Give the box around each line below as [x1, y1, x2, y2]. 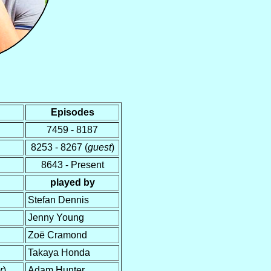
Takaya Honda [28, 247, 90, 258]
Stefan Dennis [28, 194, 89, 205]
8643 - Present [41, 159, 104, 170]
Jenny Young [28, 212, 84, 223]
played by [50, 177, 95, 188]
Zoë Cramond [28, 229, 87, 240]
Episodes [50, 106, 94, 117]
